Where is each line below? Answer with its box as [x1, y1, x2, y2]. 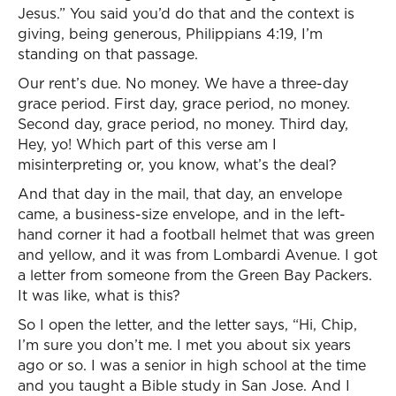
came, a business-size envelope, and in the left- [18, 204, 346, 224]
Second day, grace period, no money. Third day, [18, 114, 348, 133]
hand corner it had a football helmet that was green [18, 225, 375, 244]
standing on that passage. [18, 44, 198, 64]
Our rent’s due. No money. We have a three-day [18, 73, 348, 93]
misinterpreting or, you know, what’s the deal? [18, 155, 337, 174]
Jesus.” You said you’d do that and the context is [18, 4, 354, 23]
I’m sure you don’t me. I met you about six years [18, 335, 351, 354]
